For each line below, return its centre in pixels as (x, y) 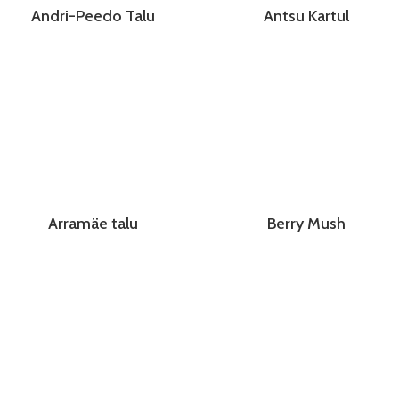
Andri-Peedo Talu (93, 16)
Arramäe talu (93, 224)
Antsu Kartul (306, 16)
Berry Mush (306, 224)
